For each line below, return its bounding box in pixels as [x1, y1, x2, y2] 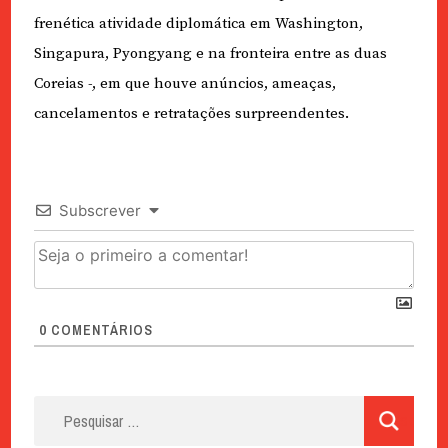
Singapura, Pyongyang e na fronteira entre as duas [33, 44, 387, 64]
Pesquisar [32, 397, 106, 418]
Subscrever [58, 201, 141, 221]
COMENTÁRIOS [46, 321, 153, 340]
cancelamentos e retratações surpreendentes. [33, 104, 349, 124]
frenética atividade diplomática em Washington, [33, 14, 363, 34]
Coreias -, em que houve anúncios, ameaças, [33, 74, 336, 94]
